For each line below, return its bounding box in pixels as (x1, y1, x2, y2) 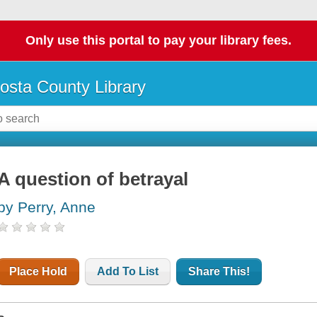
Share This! (188, 265, 250, 278)
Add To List (97, 265, 159, 278)
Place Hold (9, 265, 68, 278)
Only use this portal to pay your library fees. (25, 33, 292, 48)
